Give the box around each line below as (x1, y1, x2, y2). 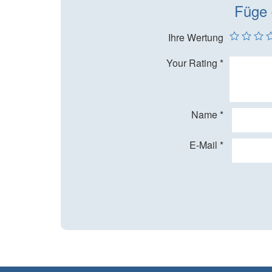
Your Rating (166, 56, 220, 70)
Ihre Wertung (168, 30, 224, 45)
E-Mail (189, 138, 220, 152)
